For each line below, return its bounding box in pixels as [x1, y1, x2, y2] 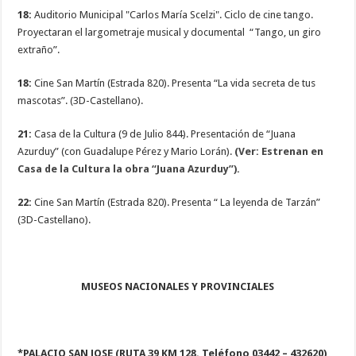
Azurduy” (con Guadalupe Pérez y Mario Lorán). [17, 145, 233, 157]
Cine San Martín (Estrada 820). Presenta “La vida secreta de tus [32, 76, 316, 89]
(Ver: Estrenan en [232, 145, 324, 157]
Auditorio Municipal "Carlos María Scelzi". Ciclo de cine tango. [32, 8, 314, 21]
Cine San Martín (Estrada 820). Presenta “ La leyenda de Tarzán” [32, 195, 321, 208]
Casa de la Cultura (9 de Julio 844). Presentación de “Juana [32, 127, 296, 140]
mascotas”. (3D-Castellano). [17, 94, 144, 106]
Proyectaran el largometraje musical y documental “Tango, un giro [17, 25, 322, 38]
